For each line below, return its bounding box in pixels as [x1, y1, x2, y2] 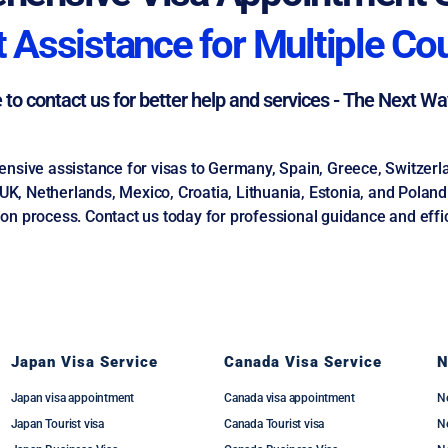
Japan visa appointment [10, 391, 135, 405]
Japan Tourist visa [10, 417, 105, 431]
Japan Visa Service [10, 353, 158, 371]
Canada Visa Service [223, 353, 382, 371]
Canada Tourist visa [223, 417, 325, 431]
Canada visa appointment [223, 391, 355, 405]
